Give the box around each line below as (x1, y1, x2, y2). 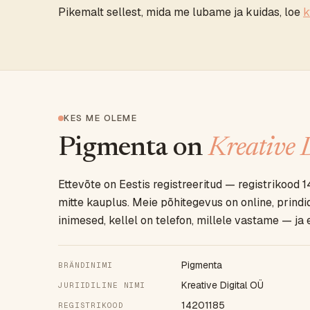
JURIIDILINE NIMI (58, 280, 146, 290)
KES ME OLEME (64, 112, 137, 124)
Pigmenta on (58, 135, 209, 163)
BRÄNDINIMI (58, 260, 113, 270)
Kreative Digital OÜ (181, 279, 264, 291)
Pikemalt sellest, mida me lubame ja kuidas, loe (58, 5, 303, 19)
